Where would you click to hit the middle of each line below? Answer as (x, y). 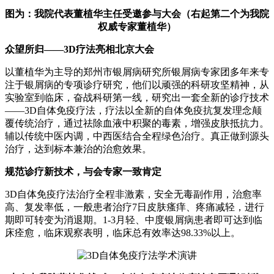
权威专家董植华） (137, 26)
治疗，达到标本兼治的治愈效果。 (78, 149)
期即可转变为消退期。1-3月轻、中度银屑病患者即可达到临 (134, 220)
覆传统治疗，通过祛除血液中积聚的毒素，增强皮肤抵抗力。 (137, 123)
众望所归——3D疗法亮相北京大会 (80, 49)
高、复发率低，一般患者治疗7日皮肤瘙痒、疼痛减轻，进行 (135, 207)
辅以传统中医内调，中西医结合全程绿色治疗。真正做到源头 (137, 136)
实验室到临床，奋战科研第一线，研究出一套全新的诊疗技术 (137, 97)
